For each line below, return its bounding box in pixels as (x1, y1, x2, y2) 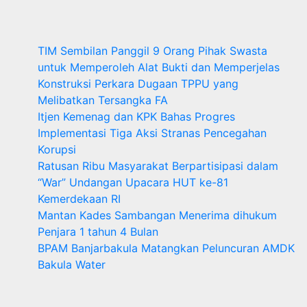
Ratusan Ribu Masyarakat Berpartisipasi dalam (38, 159, 278, 173)
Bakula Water (38, 258, 112, 272)
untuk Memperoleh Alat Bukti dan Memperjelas (38, 60, 280, 75)
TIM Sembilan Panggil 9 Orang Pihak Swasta (38, 44, 267, 58)
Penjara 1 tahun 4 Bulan (38, 225, 169, 239)
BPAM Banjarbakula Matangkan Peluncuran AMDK (38, 241, 295, 256)
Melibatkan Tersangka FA (38, 93, 171, 108)
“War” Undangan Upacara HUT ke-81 (38, 175, 228, 190)
